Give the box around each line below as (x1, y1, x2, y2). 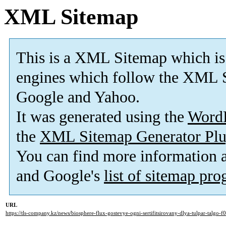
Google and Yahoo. (16, 88, 140, 106)
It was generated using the (16, 108, 188, 126)
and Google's (16, 167, 104, 185)
